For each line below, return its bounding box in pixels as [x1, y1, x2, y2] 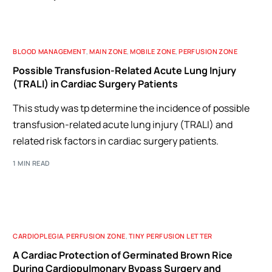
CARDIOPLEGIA [13, 231, 64, 240]
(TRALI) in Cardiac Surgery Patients [13, 77, 178, 90]
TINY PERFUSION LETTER [128, 231, 212, 240]
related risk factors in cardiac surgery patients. [13, 134, 219, 148]
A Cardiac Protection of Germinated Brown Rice [13, 248, 233, 262]
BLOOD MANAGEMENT [13, 47, 87, 56]
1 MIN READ [13, 158, 50, 168]
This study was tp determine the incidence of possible [13, 101, 250, 115]
